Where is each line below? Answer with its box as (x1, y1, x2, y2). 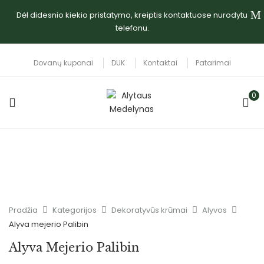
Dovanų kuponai (33, 58, 93, 68)
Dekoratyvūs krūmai (111, 204, 187, 216)
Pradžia (9, 204, 38, 216)
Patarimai (195, 58, 231, 68)
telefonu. (115, 22, 149, 34)
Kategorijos (52, 204, 97, 216)
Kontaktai (143, 58, 177, 68)
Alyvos (202, 204, 227, 216)
